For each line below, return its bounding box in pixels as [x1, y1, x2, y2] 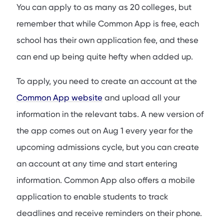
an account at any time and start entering [16, 158, 177, 168]
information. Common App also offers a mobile [16, 175, 195, 185]
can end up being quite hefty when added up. [16, 51, 193, 61]
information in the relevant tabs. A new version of [16, 109, 203, 119]
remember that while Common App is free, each [16, 18, 199, 28]
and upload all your [102, 92, 180, 102]
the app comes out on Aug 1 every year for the [16, 125, 193, 135]
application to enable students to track [16, 191, 168, 201]
